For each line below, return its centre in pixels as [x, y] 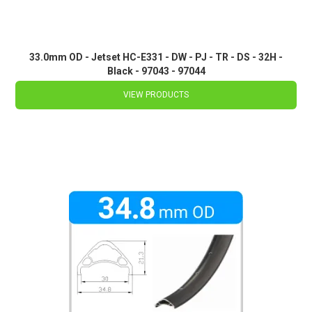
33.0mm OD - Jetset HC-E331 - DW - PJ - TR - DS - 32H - [156, 57]
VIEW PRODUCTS [156, 95]
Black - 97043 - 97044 [156, 71]
